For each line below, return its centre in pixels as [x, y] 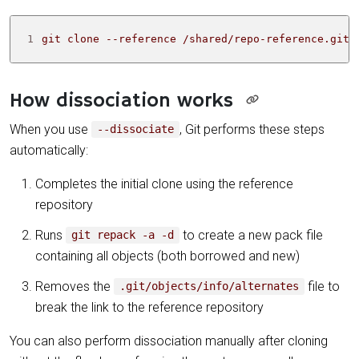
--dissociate [136, 129]
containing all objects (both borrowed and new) [167, 256]
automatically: [49, 150]
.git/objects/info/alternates [210, 286]
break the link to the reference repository [149, 307]
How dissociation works [121, 101]
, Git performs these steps [252, 129]
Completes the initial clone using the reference [164, 184]
